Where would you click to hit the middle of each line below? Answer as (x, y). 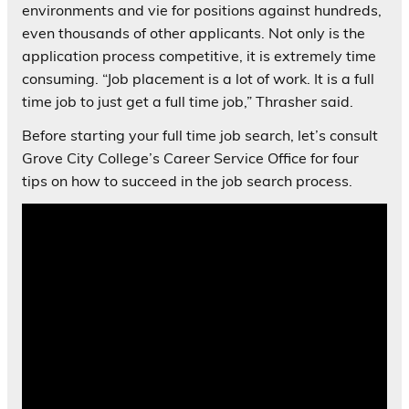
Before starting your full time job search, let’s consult (200, 135)
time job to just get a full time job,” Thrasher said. (188, 101)
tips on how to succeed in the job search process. (187, 180)
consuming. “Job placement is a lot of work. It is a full (198, 78)
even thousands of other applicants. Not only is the (194, 32)
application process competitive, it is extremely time (199, 55)
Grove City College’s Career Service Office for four (190, 157)
